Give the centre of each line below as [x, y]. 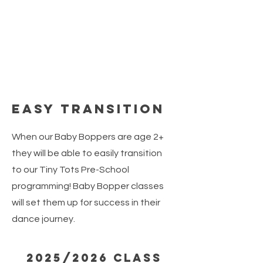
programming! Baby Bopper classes [88, 186]
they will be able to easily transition [87, 153]
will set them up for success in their [86, 203]
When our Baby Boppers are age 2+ [88, 137]
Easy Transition [88, 109]
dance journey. [43, 219]
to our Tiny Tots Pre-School [70, 170]
